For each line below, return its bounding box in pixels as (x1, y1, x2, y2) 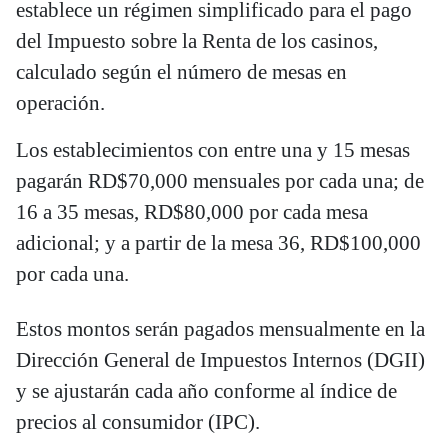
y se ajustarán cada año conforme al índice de (16, 378, 397, 403)
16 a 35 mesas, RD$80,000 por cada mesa (16, 199, 368, 224)
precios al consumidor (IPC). (16, 409, 260, 434)
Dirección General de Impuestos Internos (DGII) (16, 347, 425, 372)
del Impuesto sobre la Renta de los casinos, (16, 28, 378, 53)
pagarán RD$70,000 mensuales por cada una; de (16, 168, 424, 193)
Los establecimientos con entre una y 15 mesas (16, 137, 410, 162)
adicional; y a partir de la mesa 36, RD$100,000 (16, 230, 421, 255)
